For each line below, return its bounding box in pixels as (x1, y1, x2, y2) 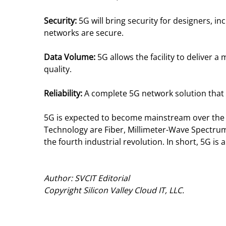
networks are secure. (44, 27, 124, 38)
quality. (44, 64, 72, 75)
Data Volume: (44, 51, 95, 63)
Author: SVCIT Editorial (44, 173, 130, 184)
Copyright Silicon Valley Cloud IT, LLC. (44, 185, 184, 196)
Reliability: (44, 88, 82, 99)
